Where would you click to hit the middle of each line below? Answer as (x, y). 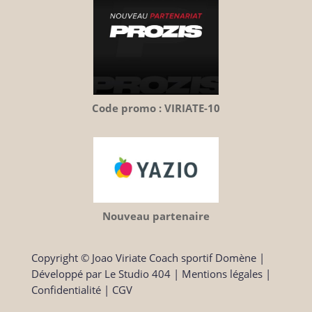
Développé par (68, 273)
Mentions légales (222, 273)
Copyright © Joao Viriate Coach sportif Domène (145, 257)
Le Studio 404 (137, 273)
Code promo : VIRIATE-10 (156, 108)
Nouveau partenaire (156, 216)
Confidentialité (66, 289)
